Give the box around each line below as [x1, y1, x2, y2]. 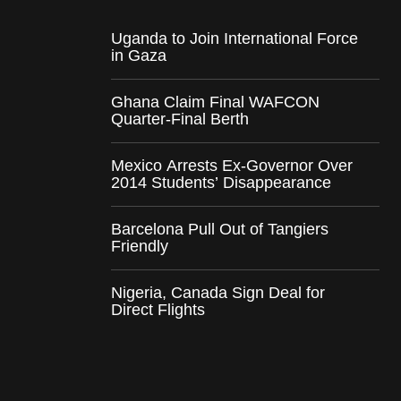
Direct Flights [111, 300, 205, 319]
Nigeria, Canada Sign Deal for [111, 283, 325, 302]
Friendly [111, 236, 168, 255]
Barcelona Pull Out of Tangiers [111, 219, 328, 238]
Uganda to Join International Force [111, 29, 358, 47]
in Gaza [111, 46, 166, 64]
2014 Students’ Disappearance [111, 173, 331, 192]
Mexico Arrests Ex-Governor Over [111, 156, 353, 175]
